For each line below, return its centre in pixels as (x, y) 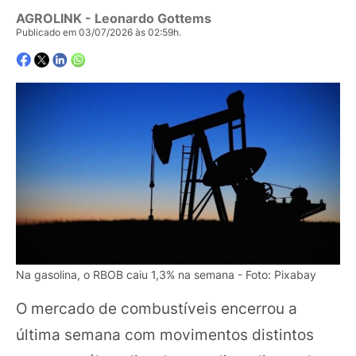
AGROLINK (49, 19)
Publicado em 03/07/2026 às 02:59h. (99, 33)
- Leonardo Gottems (147, 19)
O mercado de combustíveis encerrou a (157, 309)
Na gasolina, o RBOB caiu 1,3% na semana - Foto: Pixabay (166, 275)
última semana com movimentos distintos (165, 335)
